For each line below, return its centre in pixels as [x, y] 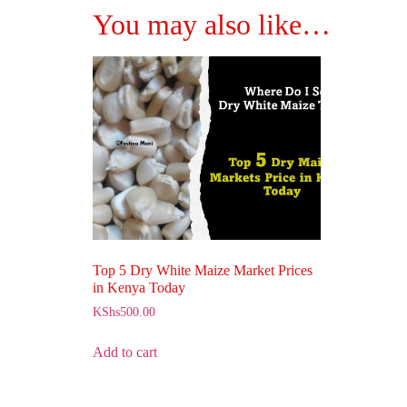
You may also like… [212, 25]
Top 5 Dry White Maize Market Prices [203, 270]
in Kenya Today [139, 287]
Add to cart [125, 352]
